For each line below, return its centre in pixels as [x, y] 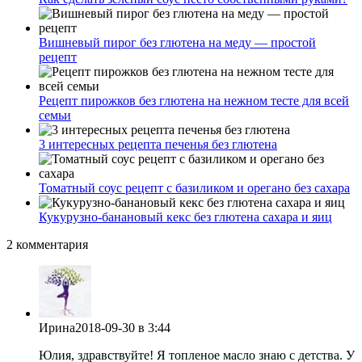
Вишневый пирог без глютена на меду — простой [177, 43]
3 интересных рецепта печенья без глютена [158, 145]
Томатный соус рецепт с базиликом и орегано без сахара [194, 188]
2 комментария [47, 245]
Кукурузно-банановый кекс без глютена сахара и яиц [185, 217]
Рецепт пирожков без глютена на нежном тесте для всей [194, 101]
